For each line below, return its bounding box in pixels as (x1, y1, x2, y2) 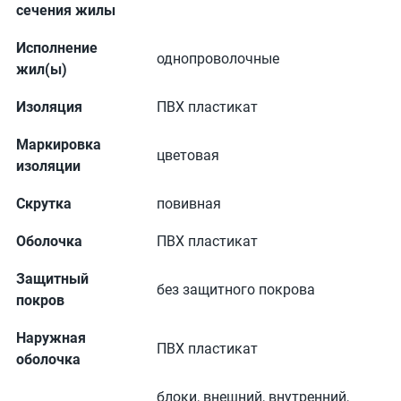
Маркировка (16, 136, 101, 153)
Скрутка (16, 195, 72, 212)
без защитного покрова (157, 281, 315, 298)
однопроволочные (157, 50, 279, 67)
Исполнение (16, 39, 98, 56)
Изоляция (16, 98, 82, 115)
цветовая (157, 147, 219, 164)
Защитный (16, 270, 89, 287)
